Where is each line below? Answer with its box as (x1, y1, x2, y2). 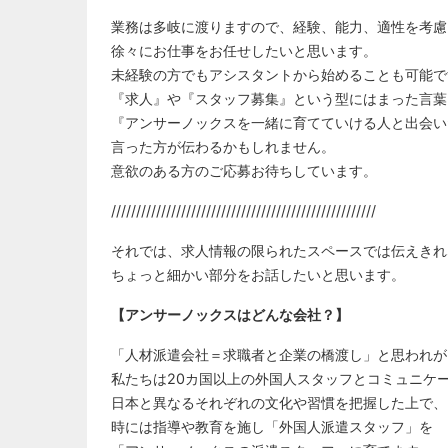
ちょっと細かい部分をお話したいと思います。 (111, 265, 405, 283)
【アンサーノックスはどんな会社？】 (111, 305, 349, 323)
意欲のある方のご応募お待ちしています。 (111, 161, 377, 179)
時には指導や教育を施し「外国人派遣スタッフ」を (111, 417, 433, 435)
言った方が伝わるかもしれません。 (111, 137, 335, 155)
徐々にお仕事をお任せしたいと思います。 (111, 41, 377, 59)
